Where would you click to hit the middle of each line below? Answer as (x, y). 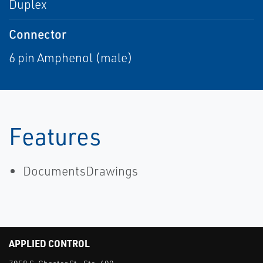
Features (55, 136)
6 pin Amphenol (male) (71, 58)
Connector (38, 34)
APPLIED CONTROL (49, 244)
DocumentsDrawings (80, 171)
